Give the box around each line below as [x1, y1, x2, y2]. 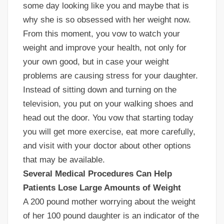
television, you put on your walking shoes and [23, 99, 193, 109]
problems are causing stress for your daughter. [23, 71, 198, 81]
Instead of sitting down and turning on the [23, 85, 176, 95]
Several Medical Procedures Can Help [23, 169, 172, 179]
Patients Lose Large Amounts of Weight [23, 183, 181, 193]
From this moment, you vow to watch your [23, 29, 180, 39]
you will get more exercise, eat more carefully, [23, 127, 195, 137]
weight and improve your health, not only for [23, 43, 186, 53]
